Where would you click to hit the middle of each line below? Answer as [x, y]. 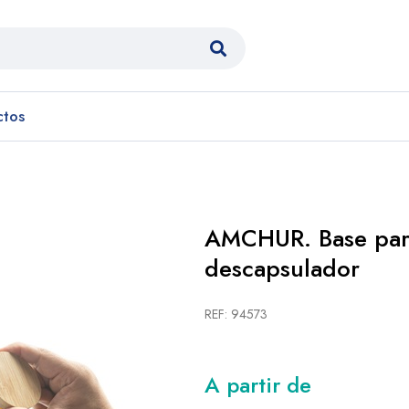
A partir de [258, 385]
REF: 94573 [236, 314]
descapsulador [282, 268]
